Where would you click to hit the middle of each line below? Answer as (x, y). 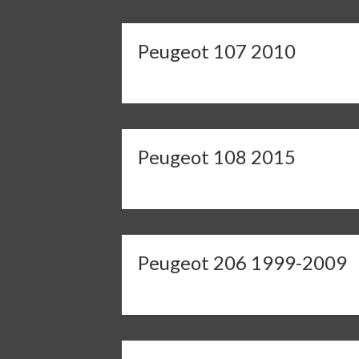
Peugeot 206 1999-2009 (242, 262)
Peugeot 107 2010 (217, 51)
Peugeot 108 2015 (217, 157)
